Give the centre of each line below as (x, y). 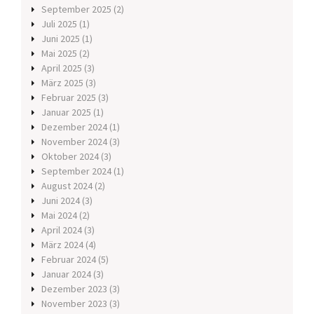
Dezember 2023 (74, 289)
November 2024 (74, 142)
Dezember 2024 (74, 127)
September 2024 (76, 171)
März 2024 (62, 245)
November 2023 (74, 304)
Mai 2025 (59, 54)
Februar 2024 (69, 260)
